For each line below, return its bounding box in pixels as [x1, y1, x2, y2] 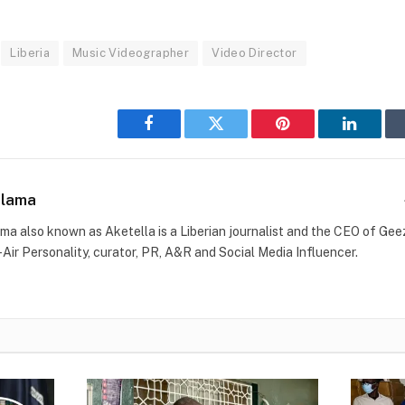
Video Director [212, 46, 297, 61]
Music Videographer [72, 46, 190, 61]
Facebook [147, 128, 212, 146]
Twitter [214, 128, 262, 146]
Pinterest [281, 128, 339, 146]
